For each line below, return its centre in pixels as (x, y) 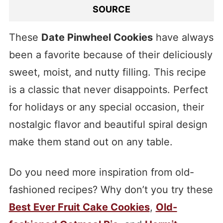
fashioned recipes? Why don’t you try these (111, 189)
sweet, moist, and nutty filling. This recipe (107, 72)
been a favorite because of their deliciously (111, 55)
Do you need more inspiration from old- (101, 172)
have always (183, 37)
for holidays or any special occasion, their (106, 107)
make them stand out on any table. (91, 142)
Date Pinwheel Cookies (97, 37)
